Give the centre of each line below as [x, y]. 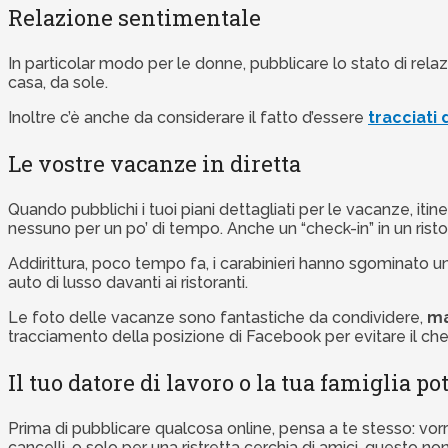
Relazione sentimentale [134, 18]
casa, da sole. [58, 83]
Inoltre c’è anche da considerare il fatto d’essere [188, 118]
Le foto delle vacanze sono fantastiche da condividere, [217, 318]
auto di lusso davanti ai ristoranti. [128, 283]
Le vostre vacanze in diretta [154, 164]
